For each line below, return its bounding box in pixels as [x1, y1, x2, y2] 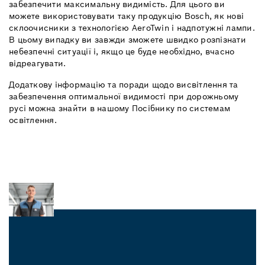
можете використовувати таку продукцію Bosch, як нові [9, 11, 244, 22]
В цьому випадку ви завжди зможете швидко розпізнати [9, 34, 246, 46]
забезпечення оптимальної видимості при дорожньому [9, 91, 239, 102]
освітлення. [9, 115, 57, 126]
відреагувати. [9, 58, 66, 69]
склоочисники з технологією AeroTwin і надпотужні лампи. [9, 22, 255, 34]
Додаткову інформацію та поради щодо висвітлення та [9, 79, 238, 91]
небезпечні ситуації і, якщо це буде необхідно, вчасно [9, 46, 235, 57]
